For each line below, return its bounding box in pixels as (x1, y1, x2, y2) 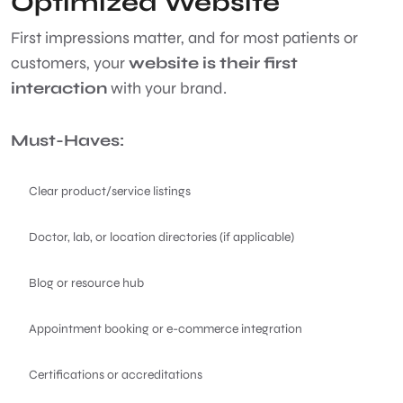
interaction (11, 77, 107, 98)
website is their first (129, 52, 298, 73)
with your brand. (107, 77, 230, 98)
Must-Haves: (11, 130, 124, 150)
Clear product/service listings (29, 183, 193, 199)
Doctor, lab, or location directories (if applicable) (29, 228, 297, 245)
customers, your (11, 52, 129, 73)
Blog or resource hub (29, 274, 147, 291)
